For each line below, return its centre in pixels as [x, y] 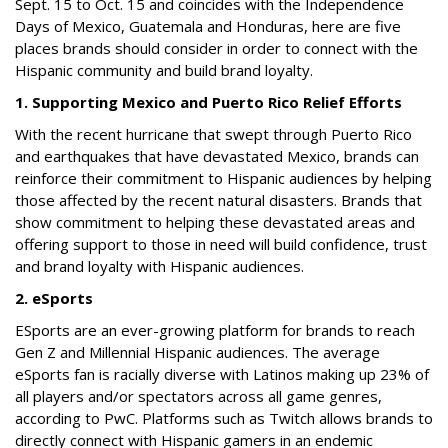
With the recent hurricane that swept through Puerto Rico [213, 134]
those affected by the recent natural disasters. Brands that [218, 200]
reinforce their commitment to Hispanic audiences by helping [223, 178]
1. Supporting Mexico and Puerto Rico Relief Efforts [208, 102]
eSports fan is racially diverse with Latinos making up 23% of [222, 374]
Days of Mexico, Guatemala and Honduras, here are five [208, 26]
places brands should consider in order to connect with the [216, 48]
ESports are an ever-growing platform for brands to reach [215, 330]
